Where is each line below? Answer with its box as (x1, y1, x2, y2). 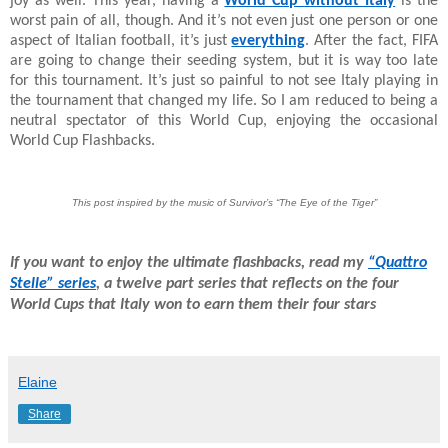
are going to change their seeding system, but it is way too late (10, 52, 438, 69)
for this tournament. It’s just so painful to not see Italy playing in (10, 72, 438, 89)
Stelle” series (10, 275, 96, 292)
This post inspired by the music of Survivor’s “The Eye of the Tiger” (71, 196, 377, 208)
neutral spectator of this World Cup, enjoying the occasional (10, 112, 438, 129)
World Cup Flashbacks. (10, 132, 155, 149)
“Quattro (368, 254, 427, 271)
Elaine (18, 373, 57, 390)
